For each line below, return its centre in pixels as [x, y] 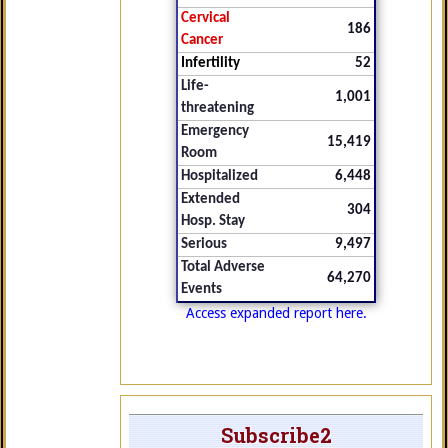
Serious [204, 244]
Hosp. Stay [213, 221]
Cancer [202, 40]
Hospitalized [219, 176]
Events [201, 289]
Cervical [205, 18]
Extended [210, 199]
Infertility [210, 63]
